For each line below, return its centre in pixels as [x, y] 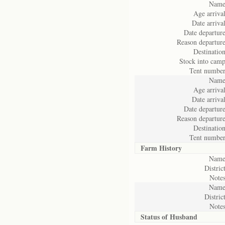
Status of [155, 217]
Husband [184, 217]
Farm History [161, 148]
